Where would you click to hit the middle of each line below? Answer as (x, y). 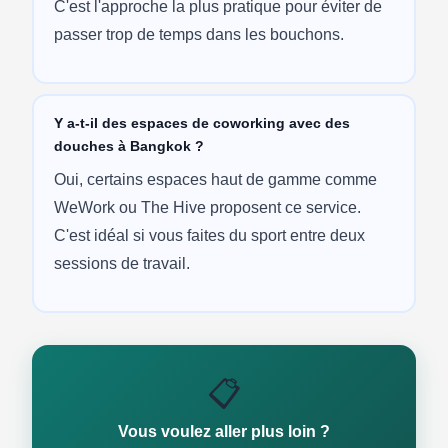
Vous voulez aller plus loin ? (224, 431)
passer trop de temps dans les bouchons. (198, 34)
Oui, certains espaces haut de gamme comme (215, 179)
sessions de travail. (121, 263)
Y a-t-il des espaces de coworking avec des (201, 122)
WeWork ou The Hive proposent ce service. (207, 207)
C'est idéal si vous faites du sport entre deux (209, 235)
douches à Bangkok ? (128, 145)
